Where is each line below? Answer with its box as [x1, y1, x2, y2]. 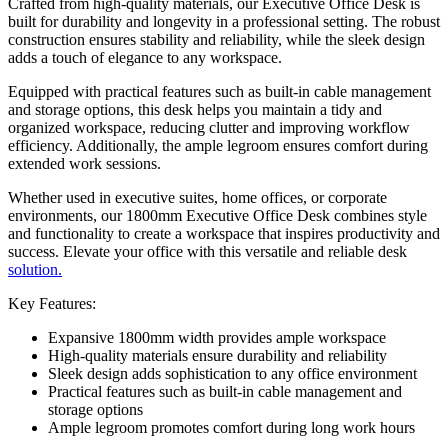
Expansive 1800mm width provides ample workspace [48, 328, 386, 346]
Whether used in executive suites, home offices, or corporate [8, 188, 387, 206]
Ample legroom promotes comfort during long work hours [48, 418, 415, 436]
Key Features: [8, 294, 96, 312]
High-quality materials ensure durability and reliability [48, 346, 387, 364]
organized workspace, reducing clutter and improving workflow [8, 118, 410, 136]
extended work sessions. [8, 154, 161, 172]
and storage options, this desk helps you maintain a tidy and [8, 100, 382, 118]
